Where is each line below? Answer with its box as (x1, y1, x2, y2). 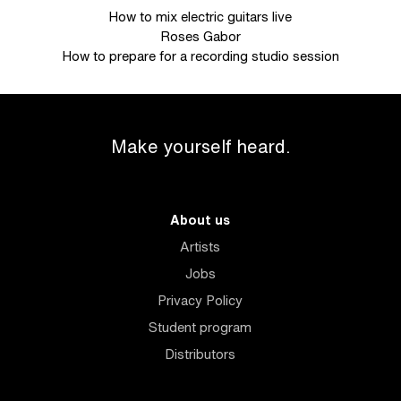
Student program (149, 318, 252, 337)
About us (170, 210, 231, 229)
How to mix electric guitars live (108, 7, 293, 26)
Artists (180, 237, 221, 256)
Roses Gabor (159, 27, 241, 46)
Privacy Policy (158, 291, 243, 310)
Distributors (165, 345, 236, 363)
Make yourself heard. (110, 133, 291, 159)
